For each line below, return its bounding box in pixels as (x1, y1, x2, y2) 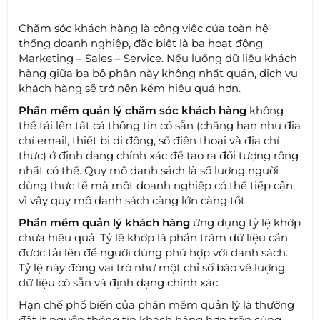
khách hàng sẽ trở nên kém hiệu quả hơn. (19, 81, 241, 96)
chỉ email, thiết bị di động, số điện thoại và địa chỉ (19, 134, 280, 148)
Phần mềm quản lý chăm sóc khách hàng (19, 104, 247, 118)
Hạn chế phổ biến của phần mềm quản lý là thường (19, 298, 295, 312)
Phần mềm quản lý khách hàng (19, 216, 191, 230)
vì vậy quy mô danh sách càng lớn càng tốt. (19, 194, 248, 208)
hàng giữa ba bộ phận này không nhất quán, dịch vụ (19, 66, 299, 81)
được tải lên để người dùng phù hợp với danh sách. (19, 246, 289, 260)
